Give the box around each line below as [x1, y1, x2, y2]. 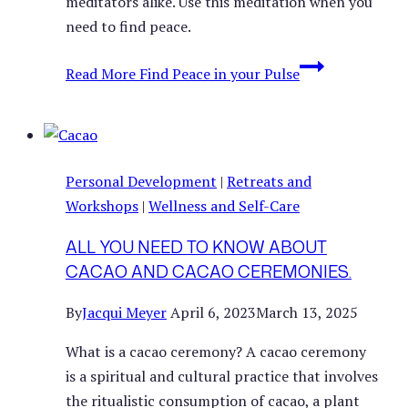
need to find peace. [66, 15, 191, 36]
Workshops [66, 195, 138, 216]
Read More [66, 63, 136, 84]
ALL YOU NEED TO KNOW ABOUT [66, 234, 327, 259]
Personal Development [66, 170, 217, 191]
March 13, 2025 [256, 301, 358, 322]
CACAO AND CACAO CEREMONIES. [66, 259, 352, 283]
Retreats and [227, 170, 311, 191]
